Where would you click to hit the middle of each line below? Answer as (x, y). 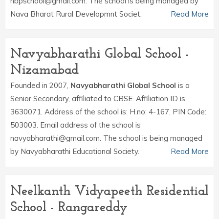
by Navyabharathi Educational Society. (75, 151)
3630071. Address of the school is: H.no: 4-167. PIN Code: (108, 112)
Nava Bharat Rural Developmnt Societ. (76, 14)
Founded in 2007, (40, 85)
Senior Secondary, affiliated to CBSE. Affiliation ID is (98, 99)
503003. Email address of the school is (76, 125)
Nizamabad (44, 70)
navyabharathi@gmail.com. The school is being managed (106, 138)
